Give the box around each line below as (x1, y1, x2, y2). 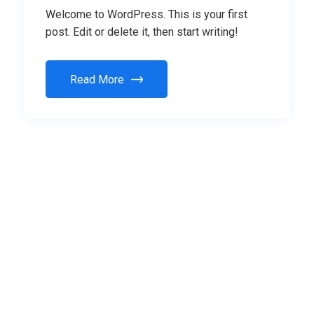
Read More (70, 73, 124, 87)
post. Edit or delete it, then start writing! (46, 25, 238, 39)
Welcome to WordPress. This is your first (46, 8, 247, 22)
